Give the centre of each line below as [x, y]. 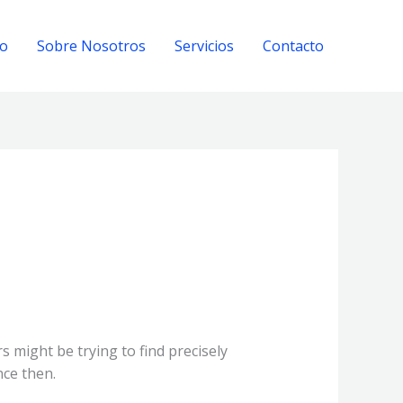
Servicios [204, 45]
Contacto [293, 45]
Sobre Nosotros [91, 45]
